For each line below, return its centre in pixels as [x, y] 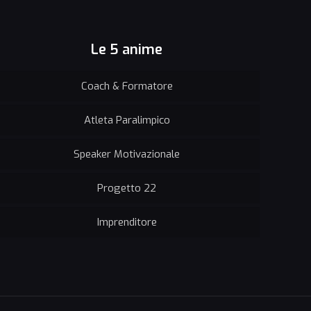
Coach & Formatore [127, 86]
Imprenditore [127, 222]
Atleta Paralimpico [127, 120]
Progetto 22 [127, 188]
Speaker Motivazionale [127, 154]
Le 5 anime [127, 49]
